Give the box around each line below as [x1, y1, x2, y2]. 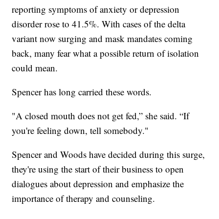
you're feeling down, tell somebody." [12, 124, 149, 136]
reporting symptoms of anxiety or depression [12, 2, 180, 15]
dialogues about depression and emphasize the [12, 177, 184, 190]
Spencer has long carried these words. [12, 85, 152, 98]
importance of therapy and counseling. [12, 192, 155, 204]
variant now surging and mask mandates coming [12, 32, 193, 44]
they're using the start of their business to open [12, 162, 184, 175]
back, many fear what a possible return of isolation [12, 46, 199, 59]
